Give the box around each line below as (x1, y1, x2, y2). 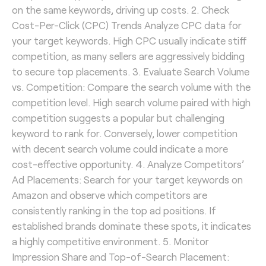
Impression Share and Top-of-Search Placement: (12, 250, 229, 262)
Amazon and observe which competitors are (12, 188, 207, 201)
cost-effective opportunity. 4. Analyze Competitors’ (12, 157, 244, 170)
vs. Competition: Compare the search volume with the (12, 80, 251, 93)
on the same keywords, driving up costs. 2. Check (12, 3, 229, 15)
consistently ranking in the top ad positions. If (12, 204, 216, 216)
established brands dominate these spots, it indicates (12, 219, 251, 232)
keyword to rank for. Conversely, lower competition (12, 126, 237, 139)
